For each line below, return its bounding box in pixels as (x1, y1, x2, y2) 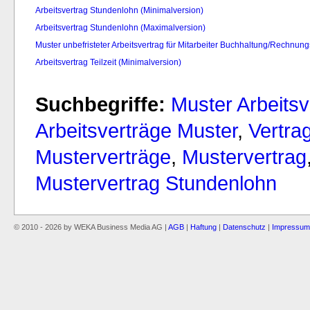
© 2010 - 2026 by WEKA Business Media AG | (14, 223, 168, 232)
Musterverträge (35, 145, 171, 168)
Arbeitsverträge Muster (35, 118, 237, 142)
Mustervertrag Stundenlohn (35, 171, 277, 194)
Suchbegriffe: (35, 92, 165, 116)
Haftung (190, 223, 217, 232)
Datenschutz (223, 223, 266, 232)
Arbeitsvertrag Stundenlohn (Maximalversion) (35, 22, 206, 33)
